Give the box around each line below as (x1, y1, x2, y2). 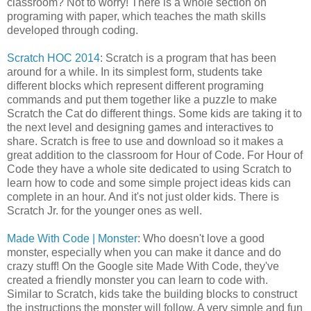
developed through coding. (7, 24, 138, 37)
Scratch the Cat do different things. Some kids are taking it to (7, 108, 302, 120)
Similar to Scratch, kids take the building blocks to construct (7, 288, 297, 301)
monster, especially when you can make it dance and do (7, 246, 281, 259)
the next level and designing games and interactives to (7, 121, 274, 134)
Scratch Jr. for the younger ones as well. (7, 205, 202, 217)
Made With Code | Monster (7, 233, 137, 245)
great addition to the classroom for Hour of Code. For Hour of (7, 149, 303, 162)
